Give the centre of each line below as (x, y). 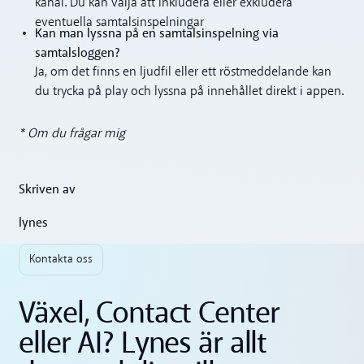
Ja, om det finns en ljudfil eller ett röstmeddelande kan (183, 72)
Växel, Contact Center (149, 314)
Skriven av (48, 189)
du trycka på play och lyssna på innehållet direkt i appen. (189, 91)
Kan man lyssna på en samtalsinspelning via (156, 33)
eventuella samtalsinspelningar (119, 23)
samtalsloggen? (77, 52)
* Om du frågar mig (72, 134)
